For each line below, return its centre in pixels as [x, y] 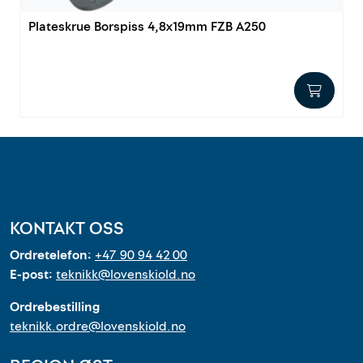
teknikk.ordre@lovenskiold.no [98, 327]
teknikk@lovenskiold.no [126, 275]
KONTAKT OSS [67, 229]
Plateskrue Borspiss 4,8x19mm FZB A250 [147, 27]
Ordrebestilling [55, 307]
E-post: [33, 275]
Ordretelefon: [52, 256]
